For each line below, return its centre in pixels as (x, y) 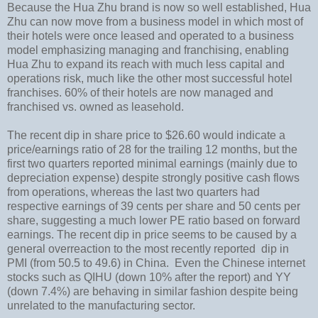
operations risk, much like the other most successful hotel (150, 78)
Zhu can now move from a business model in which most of (155, 21)
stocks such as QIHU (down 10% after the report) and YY (149, 277)
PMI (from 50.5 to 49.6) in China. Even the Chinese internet (156, 263)
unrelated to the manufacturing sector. (101, 305)
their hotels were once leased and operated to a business (150, 35)
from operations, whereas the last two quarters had (133, 192)
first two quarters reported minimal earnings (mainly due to (152, 163)
